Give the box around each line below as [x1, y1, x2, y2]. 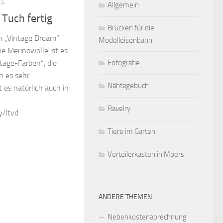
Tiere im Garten [108, 127, 155, 136]
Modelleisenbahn [99, 36, 152, 45]
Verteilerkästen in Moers [108, 150, 184, 159]
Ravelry [108, 104, 130, 113]
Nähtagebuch [108, 81, 149, 90]
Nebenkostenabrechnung [108, 213, 187, 222]
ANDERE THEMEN [99, 193, 152, 201]
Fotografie [108, 58, 140, 67]
